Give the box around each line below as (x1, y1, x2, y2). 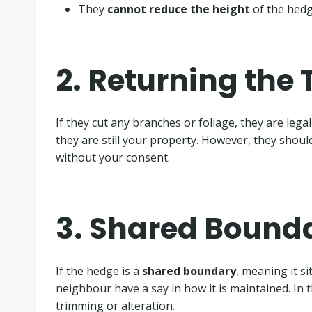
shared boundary (141, 263, 236, 279)
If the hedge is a (55, 263, 142, 279)
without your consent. (55, 149, 170, 165)
